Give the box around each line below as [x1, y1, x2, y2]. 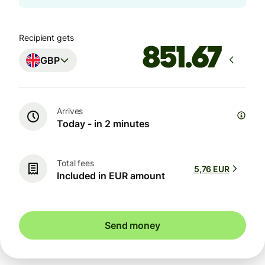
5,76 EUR [193, 163, 230, 174]
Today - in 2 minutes [57, 117, 150, 130]
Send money [105, 219, 160, 232]
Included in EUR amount [57, 169, 165, 182]
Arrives [57, 105, 83, 116]
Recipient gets [19, 33, 74, 43]
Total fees [57, 157, 95, 168]
